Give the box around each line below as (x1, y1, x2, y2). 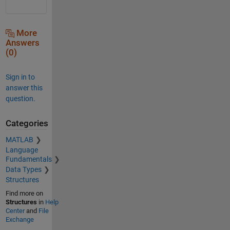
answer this (5, 83, 43, 92)
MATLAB (5, 136, 33, 144)
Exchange (5, 216, 34, 224)
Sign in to (5, 72, 35, 81)
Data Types (5, 165, 42, 174)
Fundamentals (5, 155, 52, 164)
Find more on (5, 189, 43, 198)
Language (5, 146, 38, 155)
